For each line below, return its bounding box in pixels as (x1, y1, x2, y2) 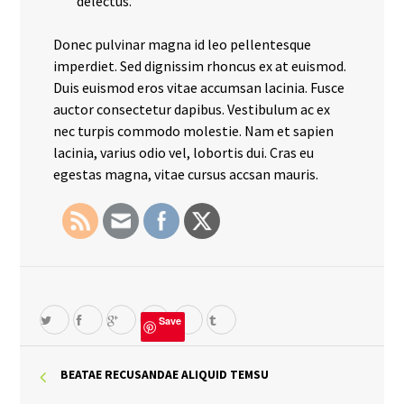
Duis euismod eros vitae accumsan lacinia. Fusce (53, 78, 345, 97)
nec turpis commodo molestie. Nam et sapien (53, 122, 335, 141)
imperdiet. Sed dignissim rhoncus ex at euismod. (53, 57, 347, 76)
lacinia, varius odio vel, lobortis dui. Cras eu (53, 143, 315, 162)
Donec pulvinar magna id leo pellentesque (53, 35, 312, 54)
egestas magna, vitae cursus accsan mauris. (53, 165, 319, 184)
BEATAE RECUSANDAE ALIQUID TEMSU (60, 367, 270, 383)
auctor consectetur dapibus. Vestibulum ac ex (53, 100, 331, 119)
